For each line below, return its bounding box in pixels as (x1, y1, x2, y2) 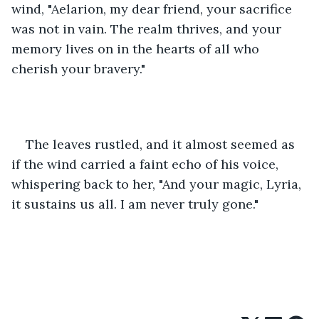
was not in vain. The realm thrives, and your (11, 20, 285, 37)
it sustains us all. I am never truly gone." (11, 195, 258, 212)
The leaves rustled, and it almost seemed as (26, 135, 298, 152)
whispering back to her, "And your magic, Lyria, (11, 175, 305, 192)
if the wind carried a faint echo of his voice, (11, 155, 282, 172)
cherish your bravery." (11, 60, 145, 77)
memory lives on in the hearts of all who (11, 40, 263, 57)
